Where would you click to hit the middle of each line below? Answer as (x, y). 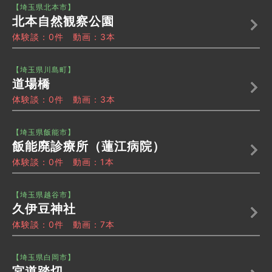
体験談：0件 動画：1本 (63, 162)
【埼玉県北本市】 (44, 7)
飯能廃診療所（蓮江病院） (89, 147)
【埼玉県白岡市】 (44, 257)
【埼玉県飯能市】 (44, 132)
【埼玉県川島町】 (44, 70)
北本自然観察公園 (63, 22)
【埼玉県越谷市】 (44, 195)
